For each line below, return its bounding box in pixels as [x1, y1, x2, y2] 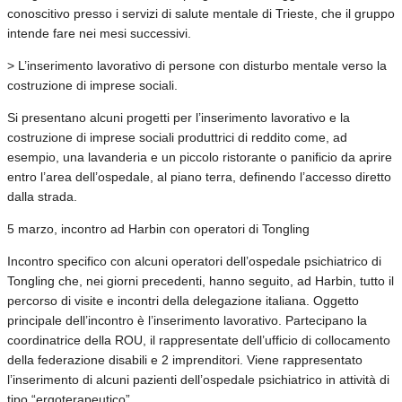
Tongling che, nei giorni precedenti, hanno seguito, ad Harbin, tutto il [7, 273, 394, 288]
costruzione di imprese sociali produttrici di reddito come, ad [7, 129, 347, 144]
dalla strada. [7, 188, 77, 204]
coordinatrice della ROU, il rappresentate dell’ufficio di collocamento [7, 332, 390, 347]
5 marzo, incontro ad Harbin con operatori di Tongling [7, 221, 310, 236]
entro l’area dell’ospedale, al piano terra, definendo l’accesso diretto [7, 169, 391, 184]
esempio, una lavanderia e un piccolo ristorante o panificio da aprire [7, 149, 392, 164]
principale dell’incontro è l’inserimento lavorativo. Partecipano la [7, 312, 367, 328]
